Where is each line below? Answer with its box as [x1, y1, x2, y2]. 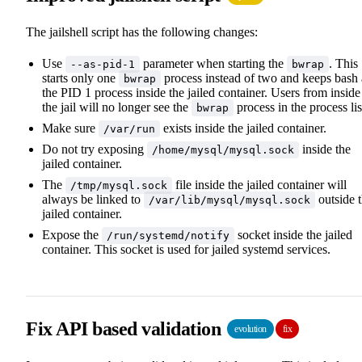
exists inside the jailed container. [160, 120, 326, 135]
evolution [234, 322, 267, 335]
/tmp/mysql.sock [70, 179, 167, 192]
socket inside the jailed [234, 227, 352, 242]
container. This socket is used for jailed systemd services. [42, 242, 330, 256]
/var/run [103, 122, 155, 135]
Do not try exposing [42, 141, 147, 156]
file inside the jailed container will [172, 177, 347, 192]
